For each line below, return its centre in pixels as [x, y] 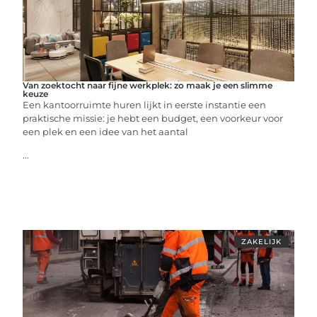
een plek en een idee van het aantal [106, 132]
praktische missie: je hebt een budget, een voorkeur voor [153, 118]
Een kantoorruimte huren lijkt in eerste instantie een [145, 105]
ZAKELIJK [261, 242]
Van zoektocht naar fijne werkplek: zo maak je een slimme [148, 85]
